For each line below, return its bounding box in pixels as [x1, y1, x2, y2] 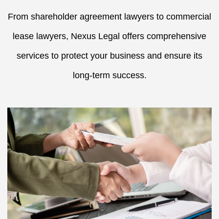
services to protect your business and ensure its [17, 51, 202, 61]
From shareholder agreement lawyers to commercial [8, 12, 211, 22]
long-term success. [72, 70, 147, 80]
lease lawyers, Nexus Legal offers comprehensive [13, 31, 206, 41]
